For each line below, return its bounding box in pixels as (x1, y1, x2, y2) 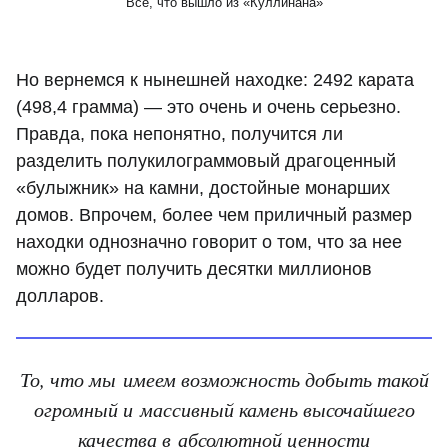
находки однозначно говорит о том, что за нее (16, 231, 402, 252)
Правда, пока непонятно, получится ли (16, 123, 343, 144)
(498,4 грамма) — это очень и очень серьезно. (16, 96, 401, 117)
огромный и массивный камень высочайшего (33, 395, 415, 423)
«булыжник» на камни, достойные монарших (16, 177, 390, 198)
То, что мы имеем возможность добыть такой (19, 365, 429, 393)
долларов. (16, 285, 104, 306)
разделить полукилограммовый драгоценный (16, 150, 396, 171)
